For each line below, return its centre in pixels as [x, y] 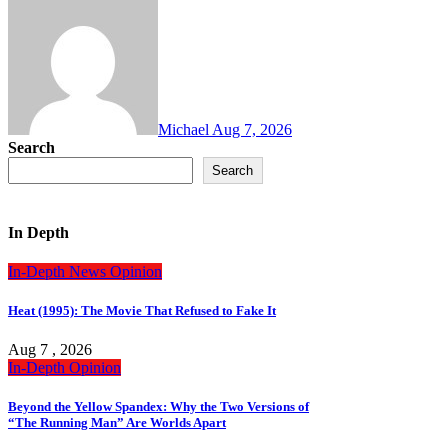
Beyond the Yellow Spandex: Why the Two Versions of [158, 407]
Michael [185, 130]
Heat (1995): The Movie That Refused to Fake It [142, 310]
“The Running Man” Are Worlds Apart [117, 423]
